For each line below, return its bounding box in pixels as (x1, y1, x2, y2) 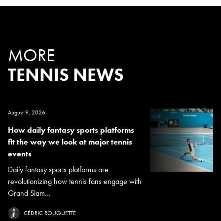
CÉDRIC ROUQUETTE (24, 209, 76, 217)
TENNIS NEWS (8, 63, 124, 86)
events (8, 148, 32, 159)
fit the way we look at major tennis (8, 136, 132, 147)
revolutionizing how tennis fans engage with (8, 176, 142, 186)
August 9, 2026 (8, 108, 45, 116)
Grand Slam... (8, 187, 51, 198)
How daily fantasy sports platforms (8, 124, 134, 135)
